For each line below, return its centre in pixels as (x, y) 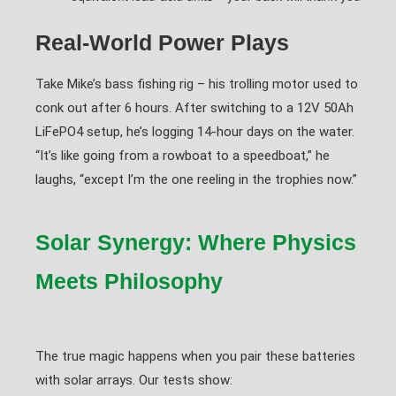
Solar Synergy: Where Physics (196, 242)
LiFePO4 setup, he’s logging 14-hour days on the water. (195, 132)
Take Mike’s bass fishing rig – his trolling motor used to (197, 84)
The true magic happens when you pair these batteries (195, 356)
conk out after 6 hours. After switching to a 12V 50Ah (194, 108)
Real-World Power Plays (162, 42)
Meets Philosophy (129, 281)
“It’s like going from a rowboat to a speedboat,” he (183, 156)
